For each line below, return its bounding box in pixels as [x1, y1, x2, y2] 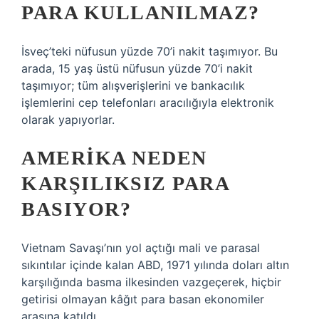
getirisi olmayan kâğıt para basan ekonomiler [21, 292, 264, 306]
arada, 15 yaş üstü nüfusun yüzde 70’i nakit [21, 61, 253, 75]
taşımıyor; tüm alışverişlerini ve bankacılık [21, 78, 245, 93]
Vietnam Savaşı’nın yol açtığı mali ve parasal [21, 241, 260, 255]
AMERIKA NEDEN [21, 147, 207, 169]
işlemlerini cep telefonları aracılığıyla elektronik [21, 95, 274, 110]
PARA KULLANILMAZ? [21, 1, 260, 23]
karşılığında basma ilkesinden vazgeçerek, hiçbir [21, 275, 281, 289]
